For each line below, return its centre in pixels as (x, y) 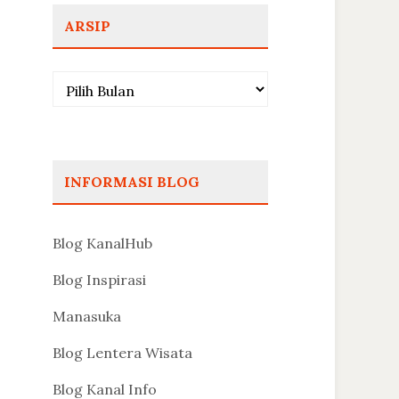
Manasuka (86, 316)
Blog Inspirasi (99, 280)
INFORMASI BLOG (131, 182)
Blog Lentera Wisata (122, 352)
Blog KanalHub (102, 244)
